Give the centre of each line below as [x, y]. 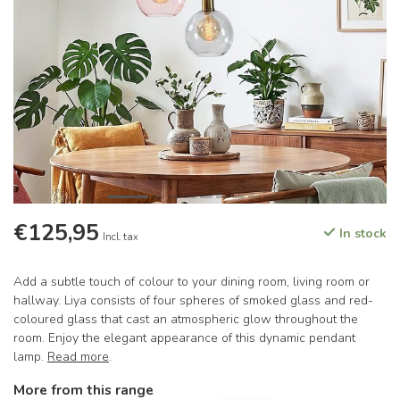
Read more [78, 357]
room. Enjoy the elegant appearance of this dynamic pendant [184, 338]
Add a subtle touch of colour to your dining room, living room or [192, 282]
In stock [361, 233]
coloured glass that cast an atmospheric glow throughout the [186, 319]
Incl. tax [121, 237]
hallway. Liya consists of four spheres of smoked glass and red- [193, 300]
